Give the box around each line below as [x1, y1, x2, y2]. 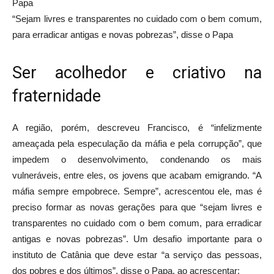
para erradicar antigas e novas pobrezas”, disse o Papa [12, 29, 233, 40]
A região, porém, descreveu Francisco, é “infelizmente [12, 122, 262, 133]
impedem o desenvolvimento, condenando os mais [12, 154, 262, 165]
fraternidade [12, 86, 101, 106]
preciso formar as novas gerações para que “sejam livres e [12, 201, 262, 212]
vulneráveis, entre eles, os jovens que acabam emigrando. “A [12, 169, 262, 180]
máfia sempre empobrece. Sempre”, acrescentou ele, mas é [12, 185, 262, 196]
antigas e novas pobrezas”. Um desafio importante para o [12, 233, 262, 244]
